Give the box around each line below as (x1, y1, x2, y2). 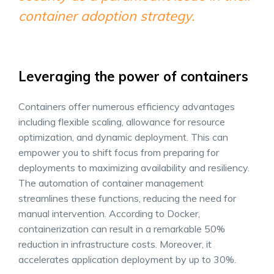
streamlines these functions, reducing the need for (18, 192, 236, 204)
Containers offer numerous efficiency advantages (18, 100, 235, 113)
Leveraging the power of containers (18, 68, 248, 85)
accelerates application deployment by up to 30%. (18, 253, 239, 265)
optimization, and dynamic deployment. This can (18, 131, 228, 143)
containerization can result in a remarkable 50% (18, 223, 225, 235)
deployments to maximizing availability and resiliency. (18, 161, 250, 174)
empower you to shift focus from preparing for (18, 146, 219, 158)
